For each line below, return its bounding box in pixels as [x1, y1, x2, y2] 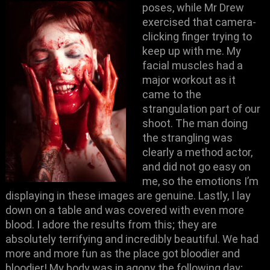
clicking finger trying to [142, 30, 253, 43]
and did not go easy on [142, 160, 251, 173]
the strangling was [142, 131, 233, 144]
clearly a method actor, [142, 146, 253, 159]
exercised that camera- [142, 16, 257, 28]
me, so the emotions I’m [142, 175, 259, 187]
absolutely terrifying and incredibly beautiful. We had [5, 233, 259, 245]
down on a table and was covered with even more [5, 204, 245, 216]
